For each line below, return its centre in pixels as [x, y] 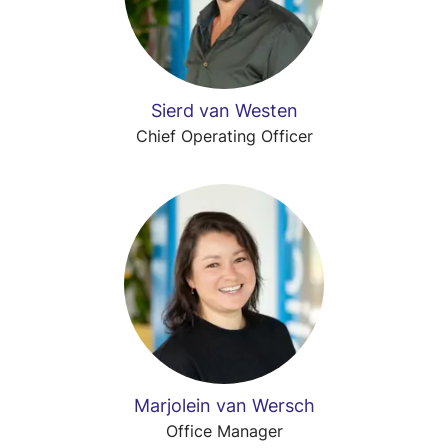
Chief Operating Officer [224, 136]
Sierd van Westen [224, 110]
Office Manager [224, 431]
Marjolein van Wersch [224, 405]
